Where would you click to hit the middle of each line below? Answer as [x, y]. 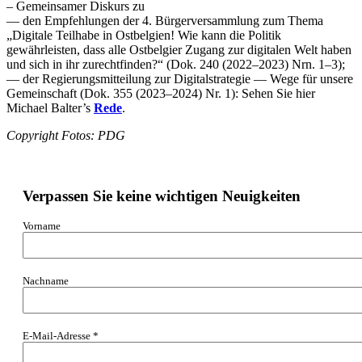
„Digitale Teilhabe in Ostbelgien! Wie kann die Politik [144, 35]
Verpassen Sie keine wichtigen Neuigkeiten [162, 196]
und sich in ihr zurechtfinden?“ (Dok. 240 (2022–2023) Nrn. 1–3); [176, 64]
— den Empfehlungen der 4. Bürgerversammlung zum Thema [165, 20]
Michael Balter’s [50, 107]
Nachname [46, 281]
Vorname [42, 226]
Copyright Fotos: [52, 135]
